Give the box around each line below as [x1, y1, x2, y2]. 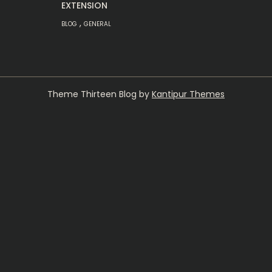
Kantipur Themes [152, 88, 225, 100]
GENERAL [84, 19, 111, 29]
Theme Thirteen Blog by [47, 88, 152, 100]
